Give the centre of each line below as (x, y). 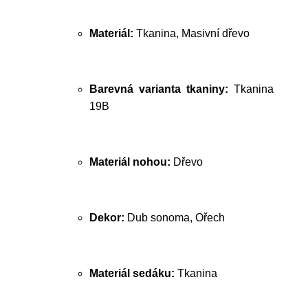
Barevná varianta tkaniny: (159, 89)
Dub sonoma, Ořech (175, 218)
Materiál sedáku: (132, 273)
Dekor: (107, 218)
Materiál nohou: (130, 162)
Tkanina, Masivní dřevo (191, 33)
